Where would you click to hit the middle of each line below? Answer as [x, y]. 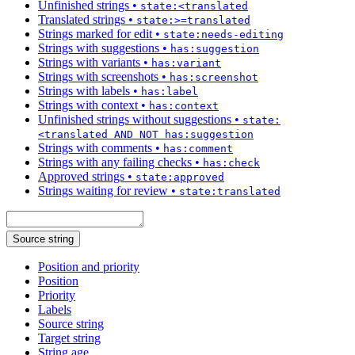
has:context [184, 105]
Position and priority [89, 266]
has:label [170, 91]
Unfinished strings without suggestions [135, 119]
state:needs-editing [223, 34]
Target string [69, 338]
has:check [231, 162]
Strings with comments [95, 147]
